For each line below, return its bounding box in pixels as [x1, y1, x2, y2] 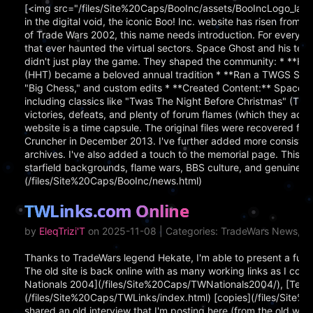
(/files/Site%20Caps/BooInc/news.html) [24, 175, 202, 187]
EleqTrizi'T [39, 225, 85, 237]
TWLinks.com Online [24, 199, 189, 222]
